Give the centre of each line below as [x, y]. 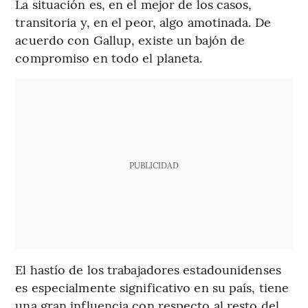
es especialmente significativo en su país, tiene [152, 287]
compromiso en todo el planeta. [109, 57]
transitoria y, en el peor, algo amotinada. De [143, 21]
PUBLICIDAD [154, 165]
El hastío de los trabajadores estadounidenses [148, 269]
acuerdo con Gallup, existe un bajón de [130, 39]
